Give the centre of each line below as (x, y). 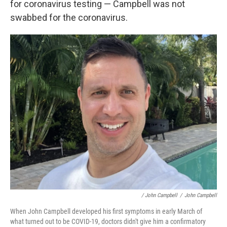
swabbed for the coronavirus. (69, 17)
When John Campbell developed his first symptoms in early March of (106, 211)
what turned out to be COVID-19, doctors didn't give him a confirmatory (108, 221)
